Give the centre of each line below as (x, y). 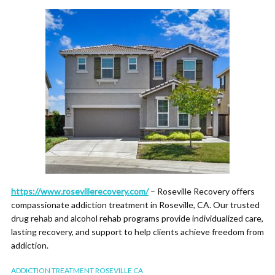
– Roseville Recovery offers (202, 191)
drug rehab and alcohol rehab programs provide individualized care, (137, 218)
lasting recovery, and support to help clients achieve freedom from (137, 232)
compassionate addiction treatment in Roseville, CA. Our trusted (135, 205)
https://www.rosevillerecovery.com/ (80, 191)
